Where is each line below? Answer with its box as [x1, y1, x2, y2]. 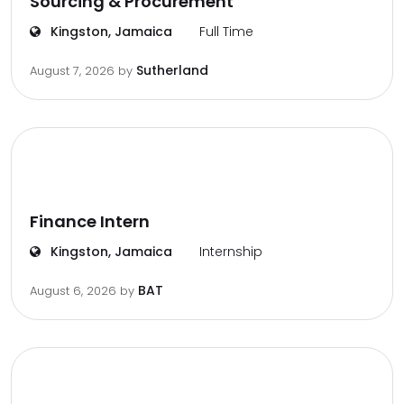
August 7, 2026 [30, 62, 118, 79]
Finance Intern [30, 210, 150, 233]
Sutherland [136, 61, 208, 79]
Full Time [199, 23, 253, 41]
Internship [199, 243, 262, 261]
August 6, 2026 [30, 282, 120, 299]
